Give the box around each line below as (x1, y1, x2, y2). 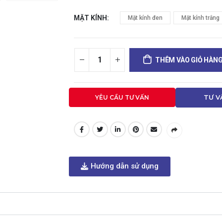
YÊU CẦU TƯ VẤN (95, 93, 149, 101)
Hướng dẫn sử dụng (91, 161, 159, 170)
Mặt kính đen (128, 14, 163, 21)
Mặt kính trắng (181, 14, 220, 21)
